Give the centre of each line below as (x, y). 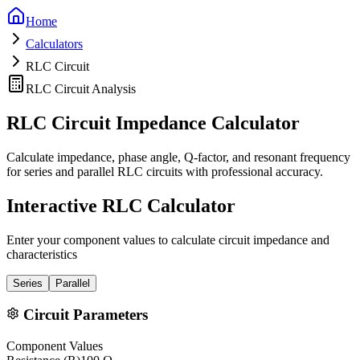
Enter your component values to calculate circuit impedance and (168, 239)
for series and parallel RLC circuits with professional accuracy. (165, 171)
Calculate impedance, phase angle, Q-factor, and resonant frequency (178, 157)
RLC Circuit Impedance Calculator (153, 123)
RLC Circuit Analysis (81, 89)
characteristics (42, 254)
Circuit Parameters (84, 315)
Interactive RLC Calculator (121, 205)
